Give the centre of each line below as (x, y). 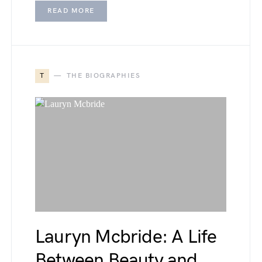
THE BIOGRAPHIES (103, 75)
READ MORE (71, 11)
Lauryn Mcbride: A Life (126, 237)
